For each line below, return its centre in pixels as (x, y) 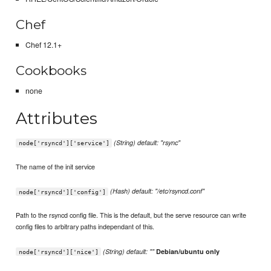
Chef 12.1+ (43, 45)
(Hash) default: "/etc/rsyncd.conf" (158, 191)
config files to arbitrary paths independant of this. (85, 227)
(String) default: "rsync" (147, 143)
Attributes (57, 118)
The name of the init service (56, 167)
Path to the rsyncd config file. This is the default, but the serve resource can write (131, 215)
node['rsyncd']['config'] (62, 192)
